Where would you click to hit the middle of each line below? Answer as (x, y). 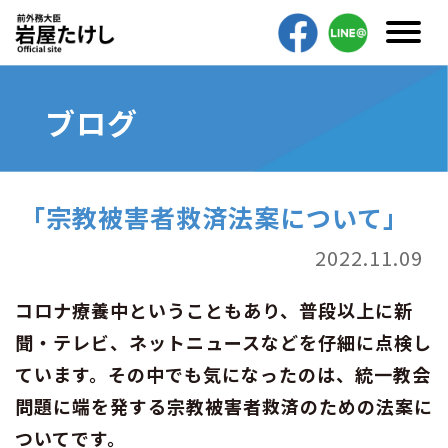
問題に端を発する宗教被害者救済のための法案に (224, 405)
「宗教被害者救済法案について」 (214, 216)
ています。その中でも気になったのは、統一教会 (223, 373)
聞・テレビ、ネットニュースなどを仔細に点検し (223, 341)
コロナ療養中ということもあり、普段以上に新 (214, 309)
